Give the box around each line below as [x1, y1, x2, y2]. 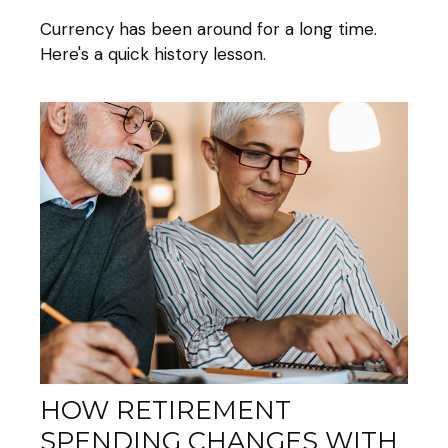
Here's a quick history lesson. [40, 42, 266, 65]
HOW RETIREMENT [40, 393, 291, 425]
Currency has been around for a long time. [40, 17, 377, 40]
